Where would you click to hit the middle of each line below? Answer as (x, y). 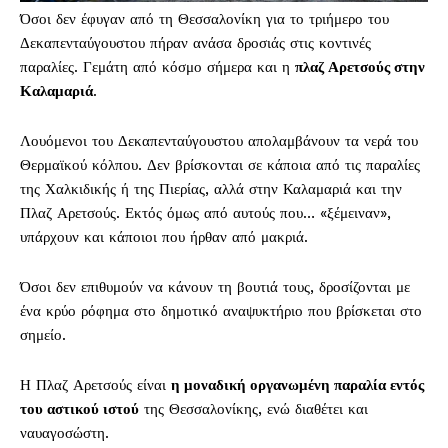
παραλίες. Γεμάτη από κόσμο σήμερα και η (157, 67)
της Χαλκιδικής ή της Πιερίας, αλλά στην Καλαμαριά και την (211, 189)
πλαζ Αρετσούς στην (360, 67)
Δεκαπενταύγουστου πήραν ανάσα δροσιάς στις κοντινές (195, 43)
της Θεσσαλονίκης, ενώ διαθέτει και (253, 409)
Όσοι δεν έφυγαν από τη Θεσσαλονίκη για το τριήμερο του (204, 19)
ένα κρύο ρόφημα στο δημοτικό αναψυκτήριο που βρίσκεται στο (221, 311)
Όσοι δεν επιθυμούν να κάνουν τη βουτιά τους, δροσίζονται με (215, 287)
